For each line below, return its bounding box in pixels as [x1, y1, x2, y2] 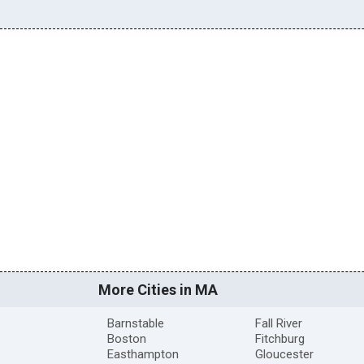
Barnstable [106, 316, 164, 331]
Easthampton [106, 347, 179, 362]
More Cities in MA [97, 281, 218, 299]
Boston [106, 331, 146, 347]
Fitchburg [254, 331, 305, 347]
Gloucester [254, 347, 314, 362]
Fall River [254, 316, 302, 331]
